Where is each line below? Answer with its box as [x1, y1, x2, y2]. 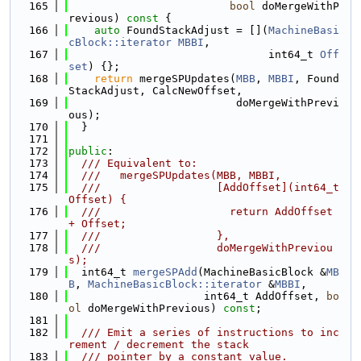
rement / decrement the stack [68, 338, 249, 351]
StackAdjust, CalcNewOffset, [68, 85, 243, 97]
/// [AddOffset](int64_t [68, 181, 339, 193]
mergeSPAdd [133, 266, 197, 278]
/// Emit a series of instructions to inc [68, 326, 339, 338]
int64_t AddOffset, [68, 290, 326, 302]
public [68, 145, 107, 157]
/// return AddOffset [68, 205, 333, 218]
